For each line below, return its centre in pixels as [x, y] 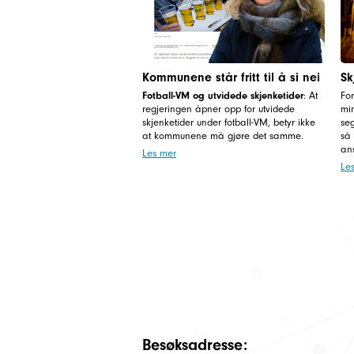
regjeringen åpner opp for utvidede [218, 108]
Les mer [159, 153]
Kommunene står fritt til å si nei [231, 77]
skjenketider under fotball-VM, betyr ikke [229, 122]
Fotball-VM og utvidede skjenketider [223, 95]
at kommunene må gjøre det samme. [223, 135]
